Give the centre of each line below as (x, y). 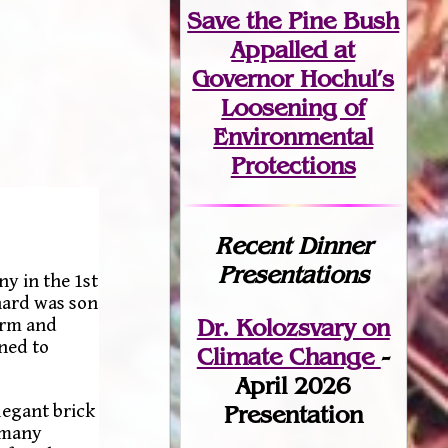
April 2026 (293, 385)
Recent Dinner (293, 245)
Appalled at (293, 49)
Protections (293, 165)
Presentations (293, 274)
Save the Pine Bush (293, 20)
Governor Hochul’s (293, 78)
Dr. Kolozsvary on (293, 327)
